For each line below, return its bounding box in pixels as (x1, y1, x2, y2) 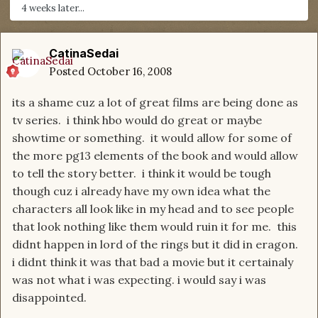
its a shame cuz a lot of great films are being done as (12, 95, 298, 110)
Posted (49, 65, 87, 79)
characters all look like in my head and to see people (12, 202, 294, 216)
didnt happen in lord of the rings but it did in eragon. (12, 237, 301, 252)
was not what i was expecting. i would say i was (12, 273, 266, 287)
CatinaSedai (49, 46, 119, 61)
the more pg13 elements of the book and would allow (12, 148, 298, 163)
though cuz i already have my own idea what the (12, 184, 270, 199)
